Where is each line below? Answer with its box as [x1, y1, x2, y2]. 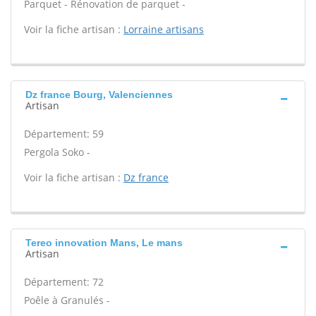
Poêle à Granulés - [24, 293, 110, 307]
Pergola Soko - [24, 145, 90, 159]
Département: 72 [24, 275, 104, 288]
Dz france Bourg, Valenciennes [25, 89, 173, 100]
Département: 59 [24, 127, 104, 140]
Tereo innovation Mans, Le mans [25, 237, 183, 248]
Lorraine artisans [123, 23, 204, 36]
